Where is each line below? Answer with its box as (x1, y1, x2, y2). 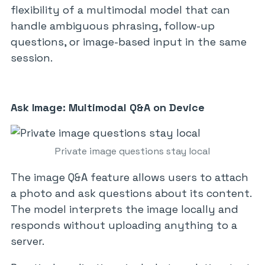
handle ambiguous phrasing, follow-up (11, 19, 215, 33)
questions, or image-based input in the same (11, 35, 247, 49)
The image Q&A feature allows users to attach (11, 170, 248, 184)
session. (11, 51, 53, 64)
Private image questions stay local (55, 145, 210, 157)
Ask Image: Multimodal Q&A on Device (11, 101, 205, 114)
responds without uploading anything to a (11, 218, 237, 232)
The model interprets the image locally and (11, 202, 238, 216)
